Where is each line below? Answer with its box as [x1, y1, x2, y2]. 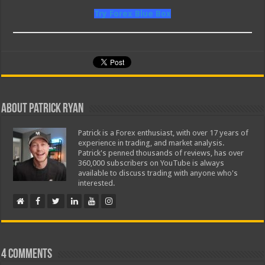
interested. [78, 179, 116, 188]
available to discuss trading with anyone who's [78, 169, 238, 178]
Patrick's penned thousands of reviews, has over [78, 148, 244, 158]
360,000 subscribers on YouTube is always [78, 159, 225, 168]
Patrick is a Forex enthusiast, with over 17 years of [78, 128, 249, 138]
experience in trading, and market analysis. [78, 138, 225, 148]
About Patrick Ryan [1, 102, 84, 117]
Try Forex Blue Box [93, 9, 171, 19]
